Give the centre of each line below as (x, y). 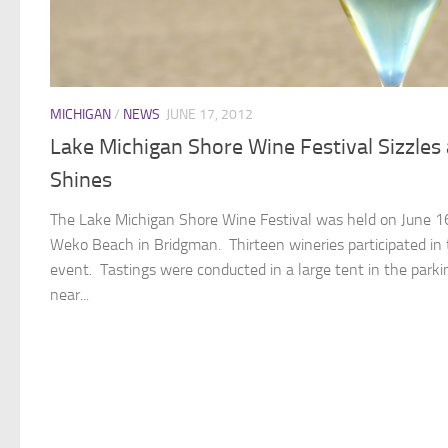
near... (69, 294)
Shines (81, 179)
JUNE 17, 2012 (209, 114)
